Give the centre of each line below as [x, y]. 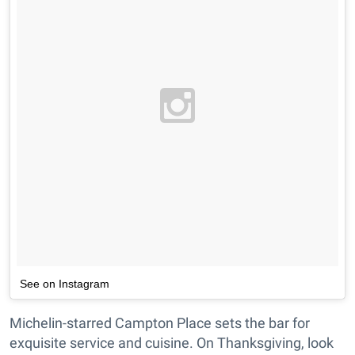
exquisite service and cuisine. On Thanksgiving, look [172, 342]
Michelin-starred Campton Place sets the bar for [160, 323]
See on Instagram [65, 283]
